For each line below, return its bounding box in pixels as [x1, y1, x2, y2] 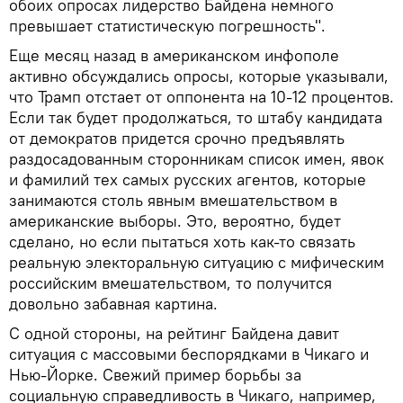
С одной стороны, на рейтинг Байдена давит [9, 322, 339, 344]
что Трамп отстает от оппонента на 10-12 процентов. [9, 85, 394, 107]
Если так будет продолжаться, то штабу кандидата [9, 106, 382, 128]
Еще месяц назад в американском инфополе [9, 44, 339, 66]
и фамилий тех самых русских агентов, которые [9, 168, 366, 190]
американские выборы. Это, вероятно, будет [9, 210, 341, 231]
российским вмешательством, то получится [9, 272, 332, 293]
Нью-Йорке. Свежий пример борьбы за [9, 363, 301, 385]
